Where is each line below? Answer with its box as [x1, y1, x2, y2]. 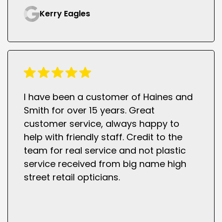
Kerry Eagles [40, 8, 91, 20]
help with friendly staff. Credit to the [24, 131, 183, 144]
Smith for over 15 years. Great [24, 104, 155, 117]
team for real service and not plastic [24, 144, 186, 157]
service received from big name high [24, 158, 187, 170]
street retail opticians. [24, 171, 120, 184]
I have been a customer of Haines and [24, 91, 193, 104]
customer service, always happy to [24, 117, 180, 130]
